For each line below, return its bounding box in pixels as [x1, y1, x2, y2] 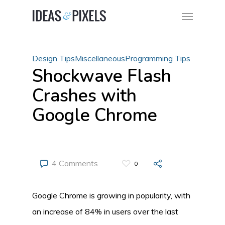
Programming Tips [125, 53, 190, 63]
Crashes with [32, 84, 137, 107]
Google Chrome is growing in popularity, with [32, 190, 190, 200]
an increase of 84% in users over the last [32, 206, 178, 216]
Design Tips [32, 53, 75, 63]
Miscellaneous [75, 53, 125, 63]
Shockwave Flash [32, 64, 171, 88]
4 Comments [50, 158, 98, 168]
